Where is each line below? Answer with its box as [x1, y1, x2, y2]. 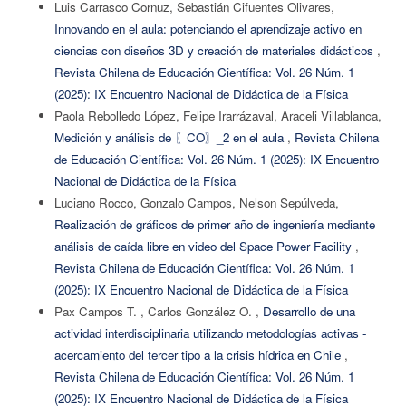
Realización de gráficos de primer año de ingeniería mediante [53, 216, 375, 234]
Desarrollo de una [262, 303, 355, 321]
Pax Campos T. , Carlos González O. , [53, 303, 263, 321]
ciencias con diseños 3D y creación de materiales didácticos [53, 42, 377, 60]
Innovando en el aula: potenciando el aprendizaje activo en [53, 20, 362, 38]
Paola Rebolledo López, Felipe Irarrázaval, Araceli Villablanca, [53, 107, 382, 125]
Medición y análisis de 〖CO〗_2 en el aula [53, 129, 287, 147]
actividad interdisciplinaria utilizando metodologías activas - [53, 324, 366, 343]
